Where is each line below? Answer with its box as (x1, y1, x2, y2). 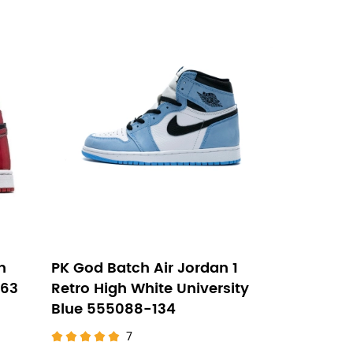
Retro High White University (51, 277, 249, 300)
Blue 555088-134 (51, 298, 176, 321)
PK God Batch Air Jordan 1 (51, 257, 238, 280)
